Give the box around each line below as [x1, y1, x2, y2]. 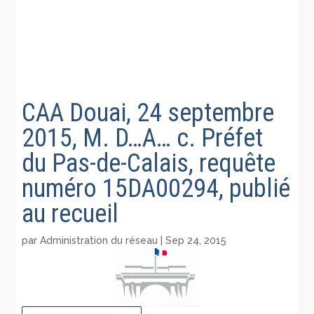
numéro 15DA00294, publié [22, 173, 291, 203]
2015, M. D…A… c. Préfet [22, 123, 264, 153]
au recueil [22, 198, 119, 228]
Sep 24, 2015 [165, 234, 227, 246]
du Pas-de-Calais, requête [22, 148, 276, 178]
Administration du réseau [40, 234, 158, 246]
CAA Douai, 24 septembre [22, 97, 275, 128]
